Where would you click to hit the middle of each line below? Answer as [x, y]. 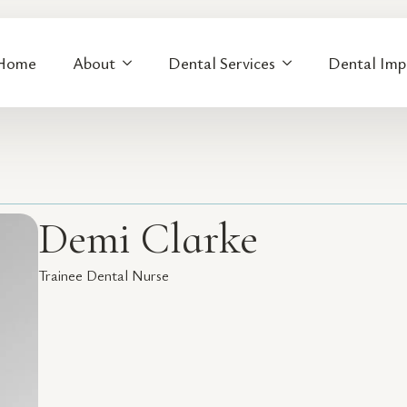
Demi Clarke [148, 239]
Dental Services [221, 63]
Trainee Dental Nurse [104, 275]
